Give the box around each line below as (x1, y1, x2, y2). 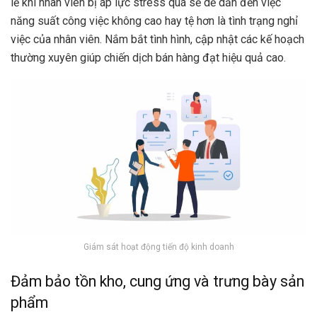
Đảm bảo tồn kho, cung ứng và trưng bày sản (11, 272, 304, 291)
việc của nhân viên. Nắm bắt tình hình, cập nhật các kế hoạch (11, 32, 304, 46)
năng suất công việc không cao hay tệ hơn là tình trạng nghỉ (11, 13, 298, 28)
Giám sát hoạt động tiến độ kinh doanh (83, 241, 234, 252)
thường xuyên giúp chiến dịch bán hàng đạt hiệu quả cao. (11, 50, 286, 64)
